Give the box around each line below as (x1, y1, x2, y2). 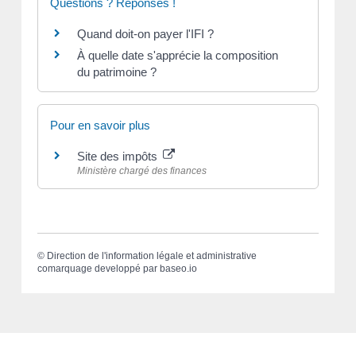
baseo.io (159, 263, 197, 275)
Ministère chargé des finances (76, 165, 207, 177)
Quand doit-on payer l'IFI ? (76, 26, 214, 41)
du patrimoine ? (76, 64, 157, 79)
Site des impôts (76, 149, 161, 164)
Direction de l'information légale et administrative (46, 250, 257, 262)
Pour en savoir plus (49, 118, 150, 133)
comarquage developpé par (37, 263, 160, 275)
